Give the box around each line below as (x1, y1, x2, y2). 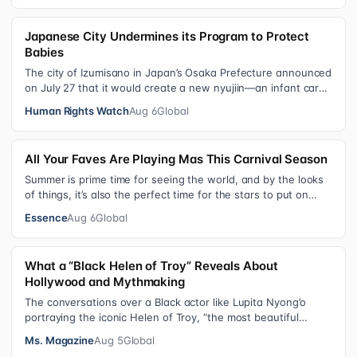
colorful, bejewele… (25, 203, 122, 216)
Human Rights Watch (25, 104, 129, 117)
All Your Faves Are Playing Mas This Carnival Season (25, 151, 328, 167)
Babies (25, 45, 64, 60)
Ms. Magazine (25, 334, 95, 347)
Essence (25, 211, 68, 224)
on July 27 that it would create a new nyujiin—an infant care (25, 81, 326, 94)
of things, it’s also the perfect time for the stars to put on (25, 188, 309, 201)
